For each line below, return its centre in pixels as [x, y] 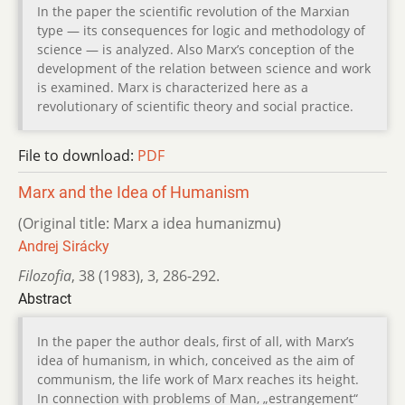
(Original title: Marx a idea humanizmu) [150, 223]
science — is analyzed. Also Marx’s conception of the [196, 49]
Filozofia [45, 275]
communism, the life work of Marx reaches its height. [198, 379]
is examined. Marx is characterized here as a [173, 87]
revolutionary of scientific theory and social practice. [195, 106]
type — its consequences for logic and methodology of [201, 30]
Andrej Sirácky [64, 246]
